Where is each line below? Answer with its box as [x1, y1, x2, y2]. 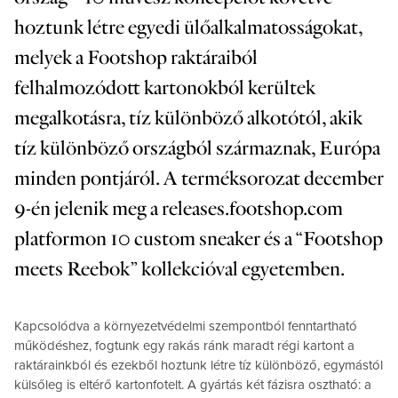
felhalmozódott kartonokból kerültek [14, 75, 315, 100]
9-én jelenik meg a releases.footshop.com [14, 195, 343, 221]
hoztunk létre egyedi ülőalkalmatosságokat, [14, 14, 362, 40]
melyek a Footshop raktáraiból [14, 44, 258, 70]
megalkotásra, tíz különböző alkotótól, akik [14, 105, 362, 131]
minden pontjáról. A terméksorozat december [14, 165, 384, 191]
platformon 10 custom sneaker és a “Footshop [14, 226, 383, 251]
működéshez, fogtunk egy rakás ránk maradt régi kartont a [14, 337, 354, 354]
